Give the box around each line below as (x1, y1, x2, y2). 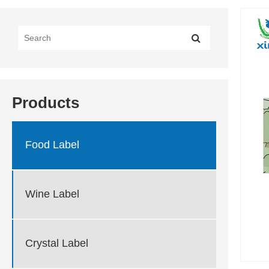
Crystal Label (25, 237, 88, 249)
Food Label (25, 139, 79, 151)
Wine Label (25, 188, 79, 200)
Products (12, 93, 79, 112)
